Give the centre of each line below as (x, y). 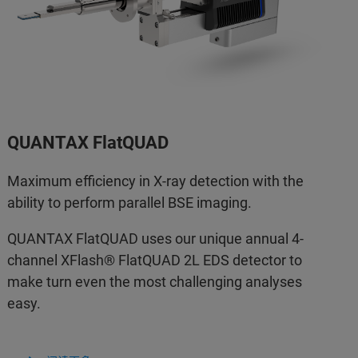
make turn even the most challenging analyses (155, 282)
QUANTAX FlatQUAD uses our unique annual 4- (156, 239)
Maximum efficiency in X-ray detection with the (156, 181)
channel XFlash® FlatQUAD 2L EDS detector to (155, 261)
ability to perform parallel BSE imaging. (130, 203)
